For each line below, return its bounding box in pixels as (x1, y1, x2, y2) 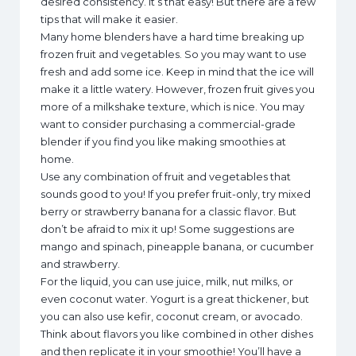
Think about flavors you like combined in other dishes (41, 327, 313, 341)
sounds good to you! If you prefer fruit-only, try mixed (41, 188, 311, 201)
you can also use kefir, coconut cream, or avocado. (41, 310, 303, 323)
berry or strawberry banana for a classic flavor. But (41, 205, 296, 219)
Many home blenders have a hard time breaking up (41, 30, 304, 44)
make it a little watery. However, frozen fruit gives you (41, 83, 315, 96)
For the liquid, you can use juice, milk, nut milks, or (41, 275, 293, 288)
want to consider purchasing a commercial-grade (41, 118, 296, 131)
